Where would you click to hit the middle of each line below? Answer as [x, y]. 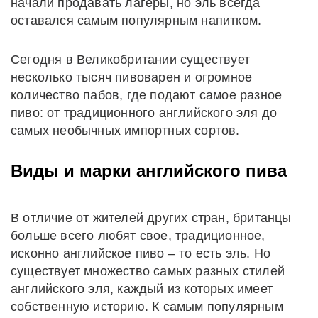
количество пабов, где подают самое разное [147, 95]
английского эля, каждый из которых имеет [142, 289]
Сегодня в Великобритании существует [131, 59]
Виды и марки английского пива [149, 170]
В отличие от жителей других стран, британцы [151, 218]
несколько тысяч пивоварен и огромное [132, 77]
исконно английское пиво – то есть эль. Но [141, 253]
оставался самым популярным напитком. [136, 20]
